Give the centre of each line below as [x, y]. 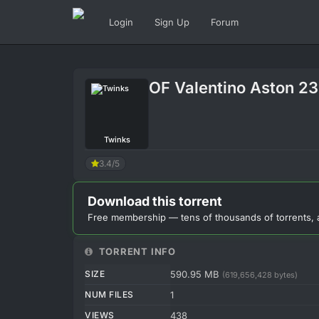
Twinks [117, 140]
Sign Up [172, 22]
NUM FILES [109, 294]
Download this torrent [155, 201]
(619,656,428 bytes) [260, 275]
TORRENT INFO [136, 251]
